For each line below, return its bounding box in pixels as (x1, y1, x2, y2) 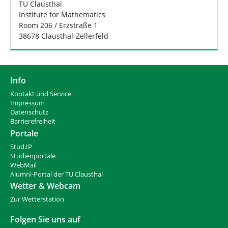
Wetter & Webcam (10, 180, 80, 192)
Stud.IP (10, 142, 32, 151)
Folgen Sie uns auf (10, 214, 80, 225)
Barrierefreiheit (10, 117, 55, 126)
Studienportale (10, 151, 55, 160)
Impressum (10, 98, 45, 107)
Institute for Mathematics (19, 10, 105, 19)
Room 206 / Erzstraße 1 (19, 20, 98, 30)
